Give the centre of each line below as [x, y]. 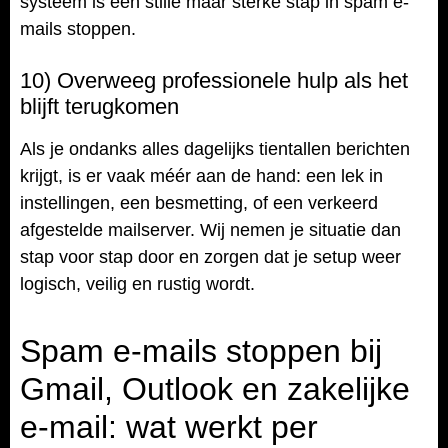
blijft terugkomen [99, 106]
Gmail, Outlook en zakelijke [215, 389]
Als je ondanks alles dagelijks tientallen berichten [215, 148]
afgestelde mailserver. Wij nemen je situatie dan [210, 229]
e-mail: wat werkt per [169, 427]
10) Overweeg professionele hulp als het [214, 80]
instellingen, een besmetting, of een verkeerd [199, 202]
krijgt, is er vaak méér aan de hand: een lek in [201, 175]
